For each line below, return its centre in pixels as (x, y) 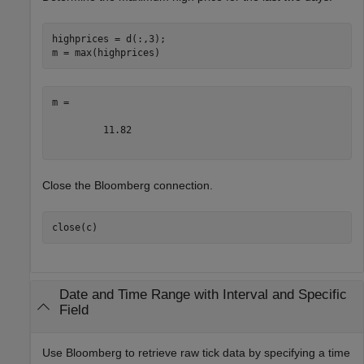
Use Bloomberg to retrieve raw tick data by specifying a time (196, 353)
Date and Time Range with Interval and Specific (203, 295)
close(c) (74, 227)
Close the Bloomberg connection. (128, 186)
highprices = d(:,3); (108, 39)
